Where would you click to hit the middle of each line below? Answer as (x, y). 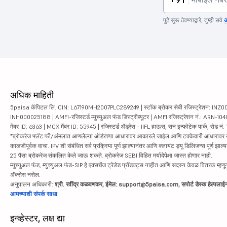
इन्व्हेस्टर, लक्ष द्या (37, 218)
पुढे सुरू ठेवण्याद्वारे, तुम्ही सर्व (194, 20)
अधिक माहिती (32, 95)
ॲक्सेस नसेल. (25, 175)
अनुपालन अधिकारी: (32, 184)
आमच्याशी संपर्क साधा (34, 194)
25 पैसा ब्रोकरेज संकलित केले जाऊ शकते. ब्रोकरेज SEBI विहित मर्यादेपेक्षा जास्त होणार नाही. (111, 156)
